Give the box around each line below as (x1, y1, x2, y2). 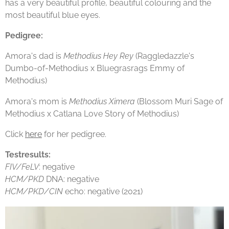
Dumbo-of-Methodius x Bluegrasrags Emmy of (5, 63, 185, 74)
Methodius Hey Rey (63, 51, 133, 61)
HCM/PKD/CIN (5, 187, 63, 197)
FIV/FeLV (5, 162, 39, 172)
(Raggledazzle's (133, 51, 194, 61)
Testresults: (5, 150, 51, 160)
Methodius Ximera (69, 96, 135, 106)
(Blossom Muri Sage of (135, 96, 223, 106)
